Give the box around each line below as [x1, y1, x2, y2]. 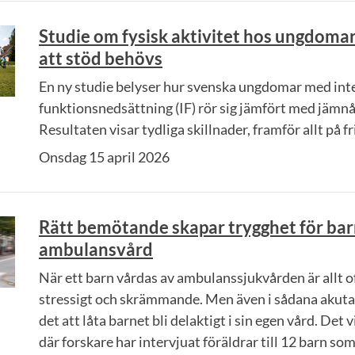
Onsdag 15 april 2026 [39, 148, 170, 166]
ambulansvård [39, 239, 153, 260]
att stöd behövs [39, 48, 162, 69]
